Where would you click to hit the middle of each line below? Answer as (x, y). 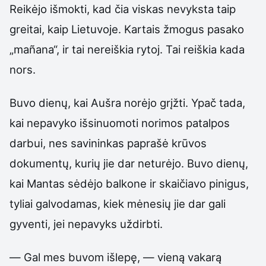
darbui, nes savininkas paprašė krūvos (108, 143)
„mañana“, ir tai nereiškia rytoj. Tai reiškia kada (127, 49)
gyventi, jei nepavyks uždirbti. (86, 224)
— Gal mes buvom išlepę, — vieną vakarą (115, 257)
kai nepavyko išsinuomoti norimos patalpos (120, 123)
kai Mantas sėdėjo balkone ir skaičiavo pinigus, (129, 184)
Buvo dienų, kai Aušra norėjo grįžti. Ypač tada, (127, 103)
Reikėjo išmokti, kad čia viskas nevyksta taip (123, 9)
